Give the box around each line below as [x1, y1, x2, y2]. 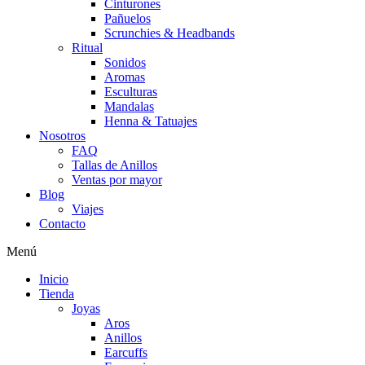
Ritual [72, 41, 103, 55]
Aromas [104, 70, 145, 85]
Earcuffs [104, 345, 147, 360]
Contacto [39, 217, 86, 231]
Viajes [72, 202, 103, 217]
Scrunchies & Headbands [104, 26, 235, 41]
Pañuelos [104, 11, 151, 26]
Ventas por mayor [72, 173, 162, 187]
